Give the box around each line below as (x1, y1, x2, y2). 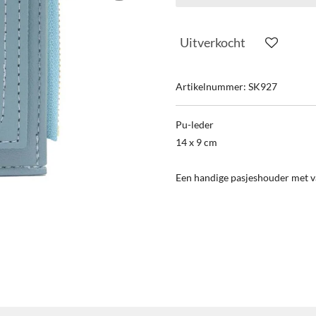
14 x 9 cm (176, 136, 217, 148)
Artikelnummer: (176, 80, 246, 92)
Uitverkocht (180, 35, 245, 50)
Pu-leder (176, 119, 216, 130)
